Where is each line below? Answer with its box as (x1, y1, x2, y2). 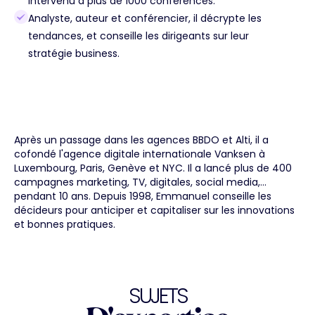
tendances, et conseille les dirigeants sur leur (28, 29, 249, 43)
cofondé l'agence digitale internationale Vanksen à (14, 147, 265, 161)
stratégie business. (28, 46, 120, 60)
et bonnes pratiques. (14, 217, 115, 231)
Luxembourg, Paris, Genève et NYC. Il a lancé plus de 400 (14, 161, 292, 175)
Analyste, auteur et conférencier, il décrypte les (28, 11, 262, 25)
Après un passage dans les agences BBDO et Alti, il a (14, 133, 269, 147)
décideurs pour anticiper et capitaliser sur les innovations (14, 203, 295, 217)
